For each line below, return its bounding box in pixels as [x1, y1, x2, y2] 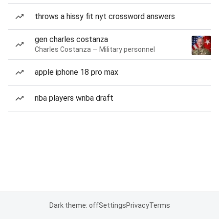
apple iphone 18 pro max [35, 67, 118, 77]
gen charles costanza [35, 35, 108, 44]
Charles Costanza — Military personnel [35, 45, 155, 53]
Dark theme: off [49, 201, 99, 209]
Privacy [126, 201, 149, 209]
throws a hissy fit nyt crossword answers [35, 12, 175, 21]
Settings [98, 201, 126, 209]
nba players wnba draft [35, 93, 113, 103]
